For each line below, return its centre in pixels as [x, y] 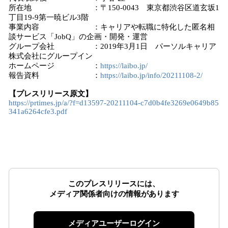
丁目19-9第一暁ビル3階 [49, 17]
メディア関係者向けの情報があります [114, 194]
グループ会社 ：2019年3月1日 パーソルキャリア [112, 46]
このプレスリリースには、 [114, 184]
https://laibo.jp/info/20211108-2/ [151, 75]
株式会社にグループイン [51, 56]
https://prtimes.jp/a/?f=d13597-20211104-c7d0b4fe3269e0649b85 [114, 103]
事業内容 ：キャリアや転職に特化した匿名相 [112, 27]
